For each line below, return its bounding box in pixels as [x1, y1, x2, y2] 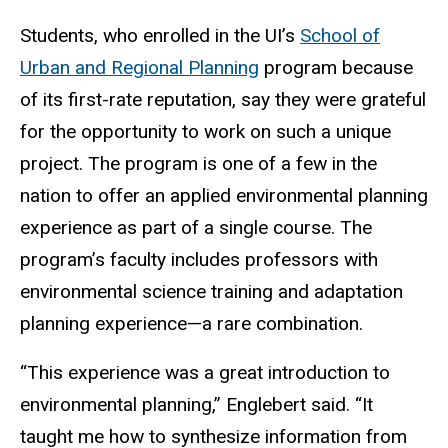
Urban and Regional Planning [20, 56, 259, 79]
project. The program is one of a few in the [20, 152, 377, 175]
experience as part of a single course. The [20, 216, 372, 239]
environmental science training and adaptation [20, 280, 403, 303]
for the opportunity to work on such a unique [20, 120, 391, 143]
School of [300, 24, 380, 47]
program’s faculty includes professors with [20, 248, 378, 271]
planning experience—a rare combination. [20, 312, 363, 335]
